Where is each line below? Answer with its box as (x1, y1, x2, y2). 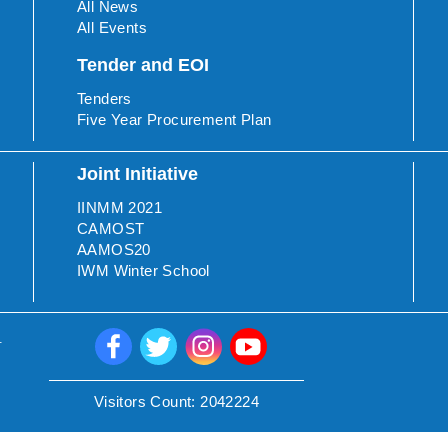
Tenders (77, 90, 132, 107)
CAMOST (77, 220, 145, 238)
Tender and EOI (77, 55, 209, 75)
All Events (77, 19, 147, 36)
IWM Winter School (77, 262, 210, 280)
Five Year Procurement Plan (77, 111, 272, 128)
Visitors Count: (93, 393, 201, 411)
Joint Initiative (77, 164, 198, 185)
